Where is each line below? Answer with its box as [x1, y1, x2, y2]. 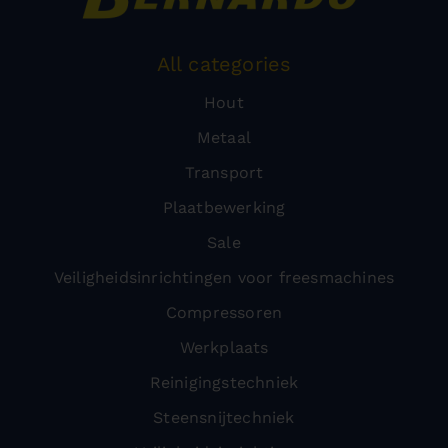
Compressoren [165, 303, 283, 322]
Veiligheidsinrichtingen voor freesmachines [53, 268, 395, 287]
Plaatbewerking [162, 198, 286, 217]
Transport [184, 163, 264, 182]
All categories [156, 52, 292, 76]
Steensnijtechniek [153, 408, 295, 427]
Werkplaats [179, 338, 269, 357]
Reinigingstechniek [149, 373, 299, 392]
